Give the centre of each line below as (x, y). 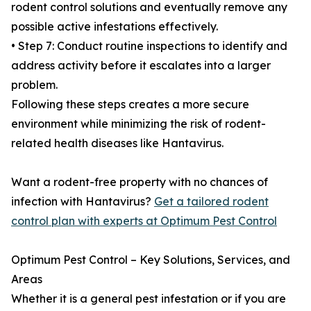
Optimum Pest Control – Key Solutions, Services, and (151, 260)
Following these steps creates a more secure (130, 104)
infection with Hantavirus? (83, 202)
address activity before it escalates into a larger (141, 66)
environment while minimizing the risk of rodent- (138, 124)
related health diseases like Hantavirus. (117, 143)
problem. (34, 85)
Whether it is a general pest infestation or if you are (149, 299)
